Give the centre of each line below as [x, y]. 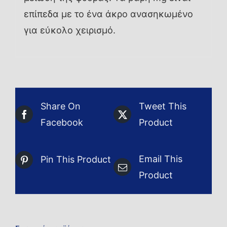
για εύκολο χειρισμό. [69, 30]
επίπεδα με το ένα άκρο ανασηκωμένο [108, 14]
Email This [161, 159]
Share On [61, 106]
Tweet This [163, 106]
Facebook [62, 122]
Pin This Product [76, 160]
